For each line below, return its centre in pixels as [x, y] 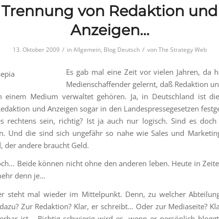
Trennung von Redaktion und [109, 11]
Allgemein [87, 49]
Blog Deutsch [121, 49]
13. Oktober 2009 [36, 49]
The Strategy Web [182, 49]
